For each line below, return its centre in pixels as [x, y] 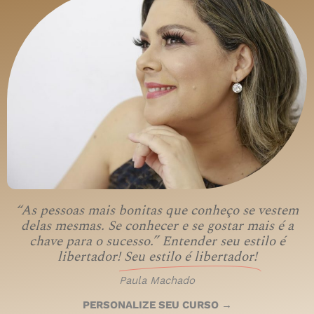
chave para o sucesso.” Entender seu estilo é [157, 242]
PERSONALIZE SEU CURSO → [157, 305]
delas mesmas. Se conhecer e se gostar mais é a [157, 226]
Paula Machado [157, 281]
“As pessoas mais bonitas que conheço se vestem [157, 211]
